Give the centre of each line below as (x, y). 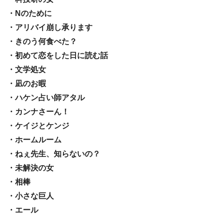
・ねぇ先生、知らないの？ (54, 154)
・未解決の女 (31, 168)
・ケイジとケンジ (38, 125)
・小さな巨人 (31, 196)
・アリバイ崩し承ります (50, 27)
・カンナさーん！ (38, 111)
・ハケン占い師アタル (46, 97)
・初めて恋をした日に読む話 (58, 55)
